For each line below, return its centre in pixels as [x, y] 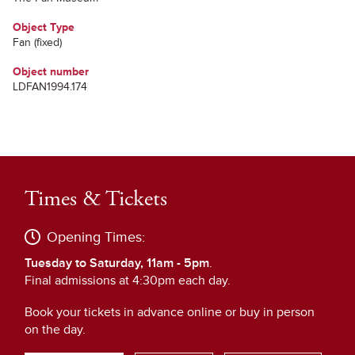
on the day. [55, 330]
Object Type [44, 27]
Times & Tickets [96, 199]
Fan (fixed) [37, 42]
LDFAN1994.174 [50, 87]
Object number [51, 72]
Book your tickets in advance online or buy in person [170, 312]
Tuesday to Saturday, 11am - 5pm [117, 263]
